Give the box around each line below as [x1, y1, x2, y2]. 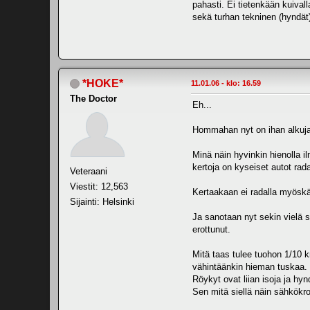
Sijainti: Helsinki [70, 196, 134, 207]
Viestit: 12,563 [70, 181, 128, 192]
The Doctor [70, 93, 117, 104]
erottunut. [192, 224, 230, 235]
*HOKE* [82, 77, 123, 89]
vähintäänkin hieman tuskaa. [192, 261, 307, 272]
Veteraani [70, 165, 107, 176]
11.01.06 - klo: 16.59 [191, 78, 261, 87]
